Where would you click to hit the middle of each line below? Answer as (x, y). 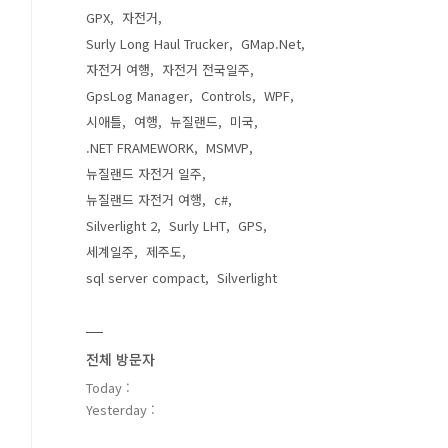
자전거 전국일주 (206, 69)
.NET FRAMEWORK (140, 147)
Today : (108, 387)
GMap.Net (271, 43)
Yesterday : (120, 409)
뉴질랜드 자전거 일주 (144, 173)
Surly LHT (197, 225)
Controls (226, 95)
